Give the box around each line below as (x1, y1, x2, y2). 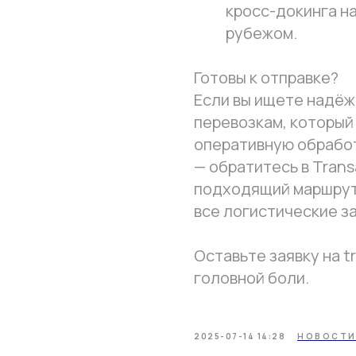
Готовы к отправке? (194, 67, 339, 88)
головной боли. (194, 267, 309, 288)
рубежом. (226, 22, 297, 44)
